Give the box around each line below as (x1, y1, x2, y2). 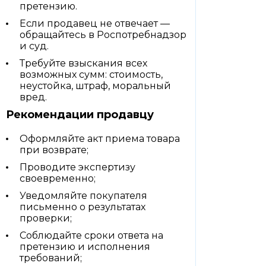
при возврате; (20, 144, 88, 156)
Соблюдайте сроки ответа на (20, 230, 163, 241)
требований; (20, 252, 82, 264)
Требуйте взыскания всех (20, 58, 147, 69)
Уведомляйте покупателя (20, 190, 147, 201)
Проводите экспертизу (20, 161, 135, 173)
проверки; (20, 213, 72, 224)
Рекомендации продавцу (6, 108, 154, 121)
